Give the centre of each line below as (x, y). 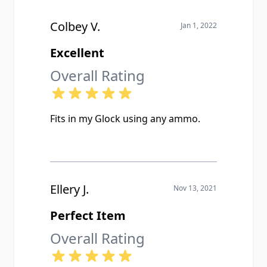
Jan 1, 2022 (199, 25)
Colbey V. (75, 27)
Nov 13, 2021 (195, 188)
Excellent (77, 53)
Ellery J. (69, 189)
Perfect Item (88, 215)
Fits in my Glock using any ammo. (125, 119)
